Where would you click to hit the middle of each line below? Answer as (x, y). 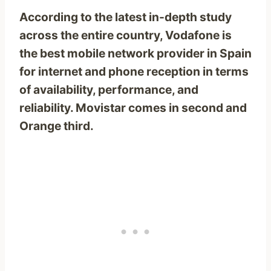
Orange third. (57, 126)
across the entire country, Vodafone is (126, 35)
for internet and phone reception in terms (134, 72)
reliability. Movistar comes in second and (133, 108)
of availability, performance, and (109, 90)
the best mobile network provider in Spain (135, 54)
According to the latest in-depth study (126, 17)
